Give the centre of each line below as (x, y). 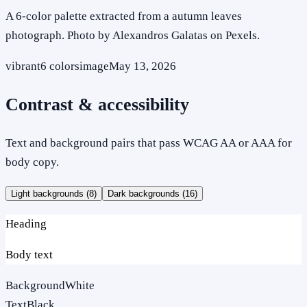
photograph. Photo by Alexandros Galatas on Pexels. (133, 35)
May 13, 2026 (143, 66)
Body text (29, 254)
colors (63, 66)
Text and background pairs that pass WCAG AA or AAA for (149, 143)
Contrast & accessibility (97, 104)
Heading (26, 223)
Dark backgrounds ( (146, 193)
